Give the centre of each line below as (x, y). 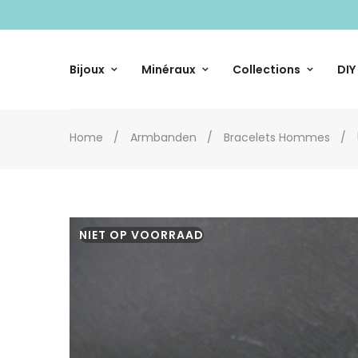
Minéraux (169, 69)
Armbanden (163, 138)
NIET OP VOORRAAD (141, 235)
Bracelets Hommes (277, 138)
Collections (267, 69)
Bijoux (87, 69)
